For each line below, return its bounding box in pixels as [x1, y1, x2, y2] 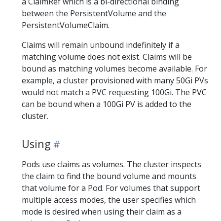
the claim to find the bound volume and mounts [22, 170, 196, 182]
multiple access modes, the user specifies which [22, 194, 196, 205]
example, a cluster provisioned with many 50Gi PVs [22, 74, 208, 86]
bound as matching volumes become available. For [22, 63, 207, 74]
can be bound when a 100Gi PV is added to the [22, 98, 191, 110]
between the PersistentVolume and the [22, 7, 166, 19]
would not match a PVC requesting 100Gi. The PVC [22, 86, 207, 98]
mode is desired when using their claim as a [22, 206, 182, 217]
